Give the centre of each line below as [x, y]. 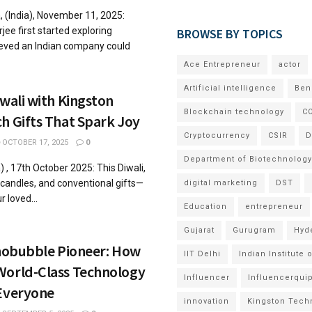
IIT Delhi [202, 254]
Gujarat [199, 230]
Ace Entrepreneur [222, 64]
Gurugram [254, 230]
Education [205, 206]
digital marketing [221, 183]
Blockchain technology [234, 112]
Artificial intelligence [230, 88]
